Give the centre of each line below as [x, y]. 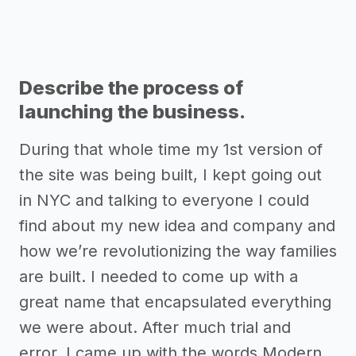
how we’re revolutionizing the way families [178, 252]
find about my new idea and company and [177, 226]
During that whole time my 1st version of [171, 150]
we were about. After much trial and [155, 328]
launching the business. [132, 112]
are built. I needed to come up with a [159, 277]
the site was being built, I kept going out [170, 175]
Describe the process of [131, 88]
